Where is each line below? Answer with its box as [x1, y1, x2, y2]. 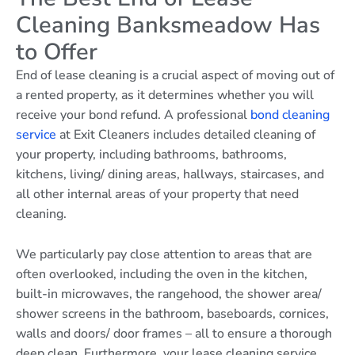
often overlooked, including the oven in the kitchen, [16, 265, 307, 283]
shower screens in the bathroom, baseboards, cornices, [16, 304, 329, 323]
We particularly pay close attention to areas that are [16, 245, 312, 263]
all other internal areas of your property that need [16, 185, 299, 204]
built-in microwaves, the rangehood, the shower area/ [16, 284, 322, 303]
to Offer [16, 36, 97, 68]
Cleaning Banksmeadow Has [16, 10, 320, 41]
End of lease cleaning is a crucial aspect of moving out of [16, 67, 334, 85]
